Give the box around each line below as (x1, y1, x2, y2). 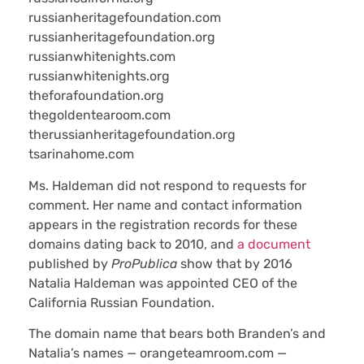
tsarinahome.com (28, 146, 134, 162)
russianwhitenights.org (28, 68, 170, 84)
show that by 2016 (177, 255, 292, 271)
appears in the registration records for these (28, 216, 297, 232)
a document (237, 236, 310, 252)
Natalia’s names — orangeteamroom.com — (28, 345, 287, 362)
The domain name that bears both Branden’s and (28, 326, 326, 342)
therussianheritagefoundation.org (28, 127, 236, 143)
